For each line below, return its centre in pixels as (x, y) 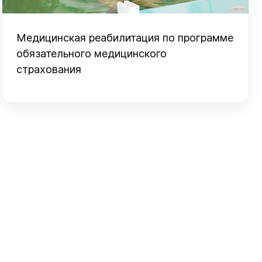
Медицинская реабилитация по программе (125, 38)
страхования (49, 69)
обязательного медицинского (92, 54)
